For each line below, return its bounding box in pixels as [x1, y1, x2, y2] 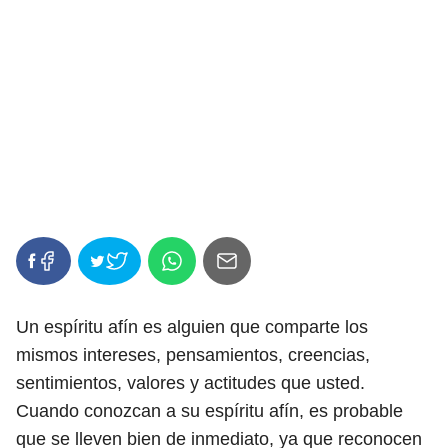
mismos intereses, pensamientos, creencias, [16, 345, 370, 365]
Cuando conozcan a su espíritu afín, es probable [16, 401, 403, 421]
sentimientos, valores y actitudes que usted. [16, 373, 365, 393]
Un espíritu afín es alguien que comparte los [16, 317, 368, 337]
